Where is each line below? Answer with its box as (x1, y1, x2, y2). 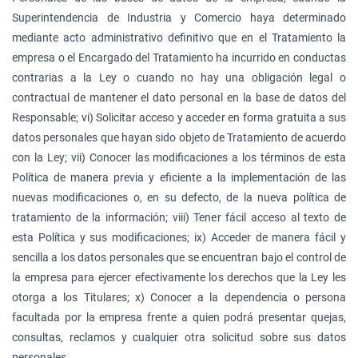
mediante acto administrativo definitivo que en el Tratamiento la (12, 30, 346, 44)
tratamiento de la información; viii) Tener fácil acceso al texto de (12, 210, 346, 224)
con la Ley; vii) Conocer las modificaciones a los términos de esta (12, 150, 346, 164)
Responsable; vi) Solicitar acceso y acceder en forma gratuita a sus (12, 110, 346, 124)
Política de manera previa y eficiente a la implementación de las (12, 170, 346, 184)
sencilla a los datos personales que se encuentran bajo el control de (12, 250, 346, 264)
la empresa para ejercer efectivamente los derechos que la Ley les (12, 270, 346, 284)
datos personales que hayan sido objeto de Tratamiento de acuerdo (12, 130, 346, 144)
